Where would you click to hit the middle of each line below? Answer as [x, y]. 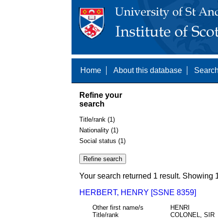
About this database [148, 70]
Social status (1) [102, 141]
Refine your [101, 95]
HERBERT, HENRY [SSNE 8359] [138, 193]
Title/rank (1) [97, 120]
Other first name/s [118, 207]
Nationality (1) [99, 130]
